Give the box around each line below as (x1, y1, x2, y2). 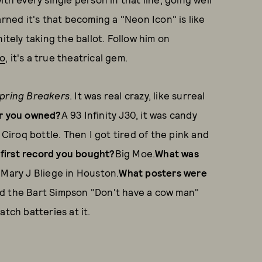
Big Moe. (115, 147, 156, 159)
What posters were (119, 167, 207, 178)
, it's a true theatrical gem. (5, 51, 128, 63)
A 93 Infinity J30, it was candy (61, 109, 197, 120)
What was (155, 147, 199, 159)
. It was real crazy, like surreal (70, 89, 205, 101)
